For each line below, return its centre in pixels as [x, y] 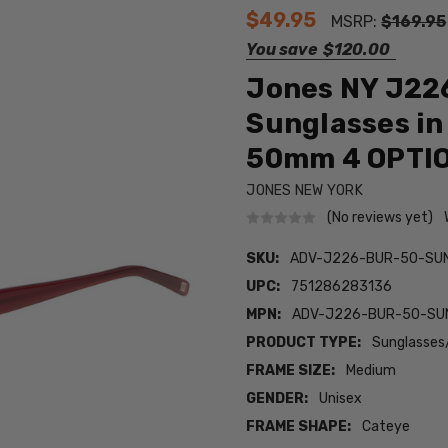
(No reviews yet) [380, 217]
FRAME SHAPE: [299, 427]
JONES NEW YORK [304, 190]
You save [282, 49]
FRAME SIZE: [291, 371]
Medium [371, 371]
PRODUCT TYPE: [304, 343]
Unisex [341, 399]
